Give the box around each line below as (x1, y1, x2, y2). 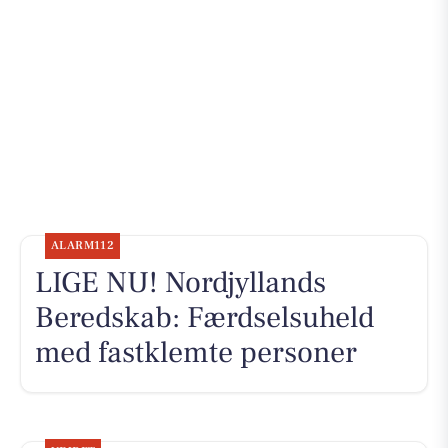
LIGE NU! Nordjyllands (34, 263, 326, 303)
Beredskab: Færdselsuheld (34, 298, 374, 338)
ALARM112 (50, 238, 115, 254)
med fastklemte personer (34, 333, 357, 373)
